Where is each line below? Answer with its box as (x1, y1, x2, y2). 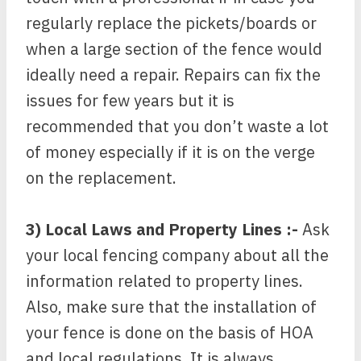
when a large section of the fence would (26, 38, 322, 60)
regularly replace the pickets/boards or (26, 12, 317, 34)
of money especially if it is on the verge (26, 141, 315, 163)
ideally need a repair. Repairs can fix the (26, 64, 321, 85)
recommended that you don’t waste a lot (26, 115, 329, 137)
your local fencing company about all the (26, 244, 329, 266)
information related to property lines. (26, 270, 303, 292)
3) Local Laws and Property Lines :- (26, 218, 298, 240)
